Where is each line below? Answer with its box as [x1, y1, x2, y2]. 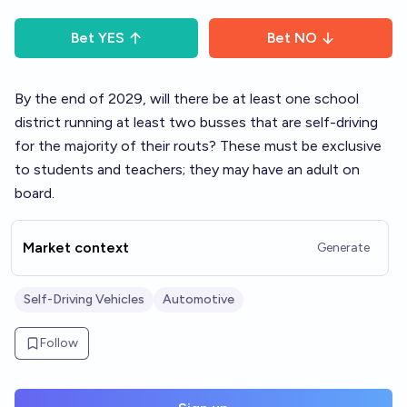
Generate [317, 240, 370, 255]
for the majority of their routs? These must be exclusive [15, 137, 382, 154]
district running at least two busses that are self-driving [15, 114, 378, 131]
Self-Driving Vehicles [24, 292, 144, 307]
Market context [23, 239, 129, 256]
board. [15, 184, 55, 202]
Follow [40, 335, 78, 351]
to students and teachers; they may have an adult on [15, 161, 360, 178]
